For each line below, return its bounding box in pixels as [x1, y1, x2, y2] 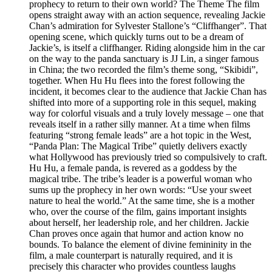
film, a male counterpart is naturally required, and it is [29, 250, 233, 261]
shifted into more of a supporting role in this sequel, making [29, 97, 256, 108]
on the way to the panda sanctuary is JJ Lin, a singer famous [29, 53, 259, 64]
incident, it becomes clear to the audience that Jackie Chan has [29, 86, 267, 97]
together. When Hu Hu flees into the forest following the [29, 75, 245, 86]
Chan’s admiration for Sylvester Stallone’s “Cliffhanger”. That [29, 21, 267, 32]
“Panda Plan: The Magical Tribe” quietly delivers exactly [29, 141, 247, 152]
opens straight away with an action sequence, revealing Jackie [29, 10, 265, 21]
